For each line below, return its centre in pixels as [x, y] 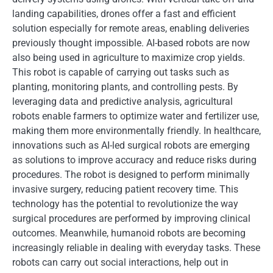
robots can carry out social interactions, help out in [120, 262]
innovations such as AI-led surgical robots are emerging [131, 145]
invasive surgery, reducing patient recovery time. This [125, 189]
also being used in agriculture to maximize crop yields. [129, 58]
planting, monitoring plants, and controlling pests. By [125, 87]
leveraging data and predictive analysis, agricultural [122, 101]
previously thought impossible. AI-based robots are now [131, 43]
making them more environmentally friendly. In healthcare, [136, 131]
